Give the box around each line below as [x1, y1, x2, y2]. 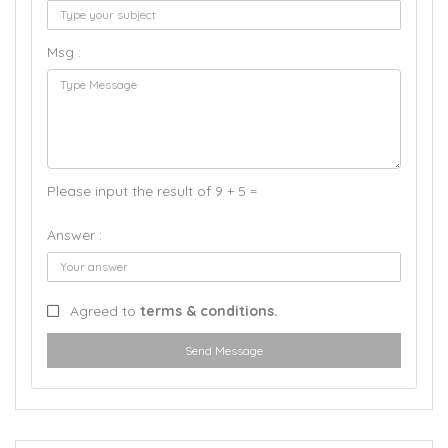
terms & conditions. [140, 302, 278, 321]
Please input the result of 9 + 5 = [47, 182, 257, 201]
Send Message [185, 343, 263, 359]
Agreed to [70, 302, 140, 321]
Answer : [47, 226, 102, 245]
